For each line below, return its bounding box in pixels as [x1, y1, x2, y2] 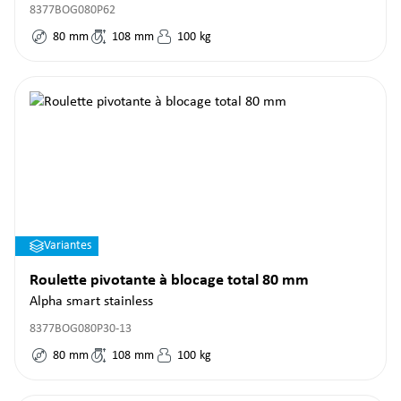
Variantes [44, 239, 91, 252]
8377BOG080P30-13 [30, 322, 132, 336]
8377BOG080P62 [30, 4, 115, 17]
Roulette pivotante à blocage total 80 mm [30, 272, 309, 289]
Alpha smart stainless [30, 294, 153, 309]
